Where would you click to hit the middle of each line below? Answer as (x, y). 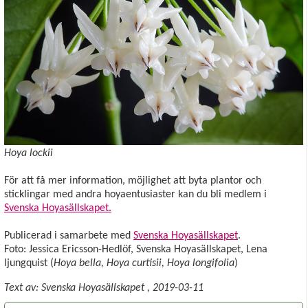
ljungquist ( (29, 263)
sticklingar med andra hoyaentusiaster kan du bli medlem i (135, 194)
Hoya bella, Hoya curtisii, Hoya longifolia (144, 263)
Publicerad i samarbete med (69, 235)
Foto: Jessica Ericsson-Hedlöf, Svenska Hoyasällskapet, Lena (136, 249)
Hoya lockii (29, 153)
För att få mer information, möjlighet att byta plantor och (133, 180)
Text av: (23, 288)
